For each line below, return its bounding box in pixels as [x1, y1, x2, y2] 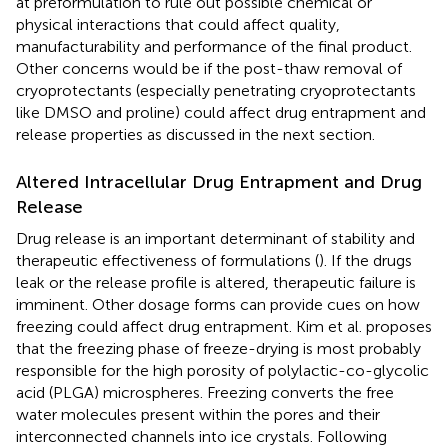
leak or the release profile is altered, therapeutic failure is [16, 272, 416, 292]
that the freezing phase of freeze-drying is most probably [16, 338, 421, 358]
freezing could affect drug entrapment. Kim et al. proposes [16, 316, 432, 336]
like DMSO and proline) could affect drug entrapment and [16, 102, 426, 122]
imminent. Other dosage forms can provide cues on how [16, 294, 420, 314]
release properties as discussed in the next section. [16, 124, 375, 144]
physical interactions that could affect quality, [16, 14, 340, 34]
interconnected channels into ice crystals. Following [16, 426, 387, 446]
